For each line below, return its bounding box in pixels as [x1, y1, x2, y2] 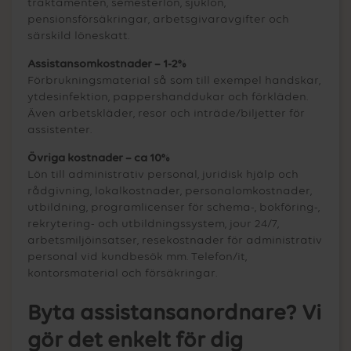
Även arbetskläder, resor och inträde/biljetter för [27, 107, 305, 120]
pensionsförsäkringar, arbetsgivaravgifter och [27, 13, 289, 26]
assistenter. [27, 124, 92, 136]
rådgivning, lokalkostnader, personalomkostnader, [27, 185, 312, 197]
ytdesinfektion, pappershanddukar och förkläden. [27, 91, 308, 103]
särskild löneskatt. [27, 30, 129, 42]
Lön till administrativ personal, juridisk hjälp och [27, 168, 299, 181]
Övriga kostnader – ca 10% [27, 152, 169, 165]
